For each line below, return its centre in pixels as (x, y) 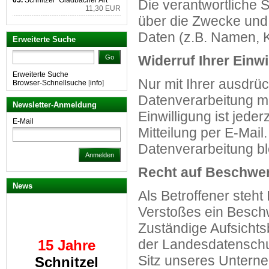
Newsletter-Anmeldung (55, 105)
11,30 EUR (103, 8)
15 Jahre (67, 222)
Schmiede (67, 255)
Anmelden (100, 155)
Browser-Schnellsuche (50, 83)
